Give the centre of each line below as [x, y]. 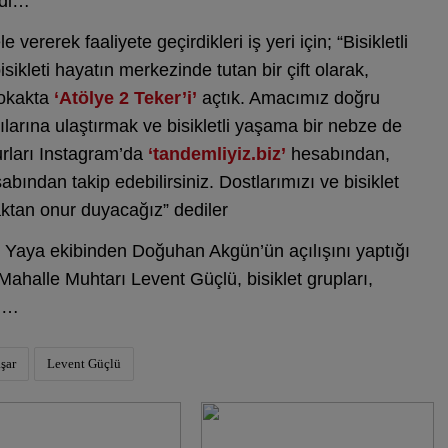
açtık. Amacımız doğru [288, 98]
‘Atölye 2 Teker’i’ [125, 98]
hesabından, [338, 154]
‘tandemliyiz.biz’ [217, 154]
